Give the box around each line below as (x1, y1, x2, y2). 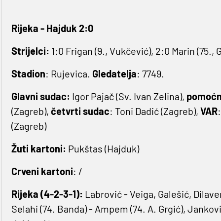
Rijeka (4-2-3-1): (11, 188, 85, 200)
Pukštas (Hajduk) (66, 143, 139, 155)
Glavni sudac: (11, 90, 70, 103)
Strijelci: (11, 45, 51, 57)
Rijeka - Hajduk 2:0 (11, 22, 93, 35)
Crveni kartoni (11, 165, 73, 178)
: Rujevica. (45, 68, 92, 80)
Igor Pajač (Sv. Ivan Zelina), (70, 90, 186, 103)
